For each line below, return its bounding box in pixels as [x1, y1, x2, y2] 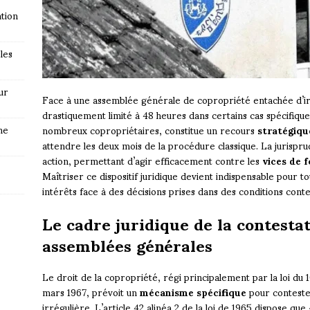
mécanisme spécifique [139, 277, 246, 307]
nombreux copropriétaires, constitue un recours [42, 116, 257, 145]
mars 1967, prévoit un [42, 277, 140, 307]
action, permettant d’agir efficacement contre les [42, 146, 262, 175]
